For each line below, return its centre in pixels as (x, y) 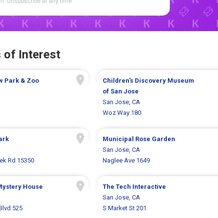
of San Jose (120, 91)
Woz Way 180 (122, 113)
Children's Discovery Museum (148, 81)
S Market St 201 (124, 208)
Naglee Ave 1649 (126, 161)
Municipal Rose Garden (139, 139)
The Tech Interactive (134, 187)
